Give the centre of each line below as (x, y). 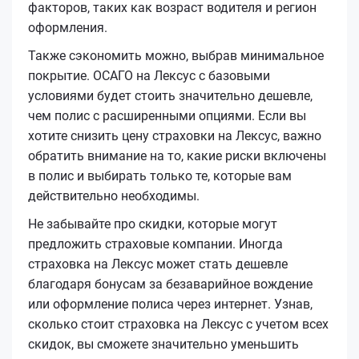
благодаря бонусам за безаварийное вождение (170, 284)
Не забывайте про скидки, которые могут (153, 224)
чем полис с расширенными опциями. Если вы (167, 115)
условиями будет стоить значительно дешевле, (170, 95)
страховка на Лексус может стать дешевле (158, 264)
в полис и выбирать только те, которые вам (160, 175)
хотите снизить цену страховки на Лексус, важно (175, 135)
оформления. (68, 27)
